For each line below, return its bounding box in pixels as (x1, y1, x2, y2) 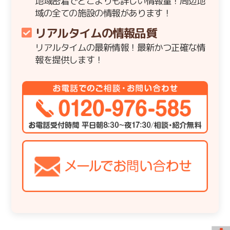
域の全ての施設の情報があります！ (34, 7, 171, 20)
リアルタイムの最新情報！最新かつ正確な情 (34, 41, 205, 54)
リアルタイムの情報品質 (34, 25, 157, 42)
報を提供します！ (34, 53, 103, 67)
